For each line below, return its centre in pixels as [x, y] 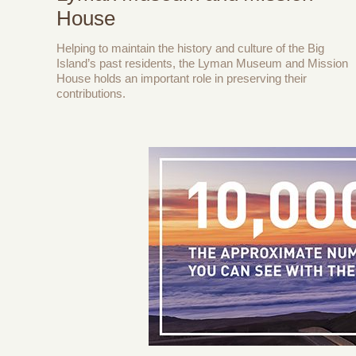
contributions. [91, 94]
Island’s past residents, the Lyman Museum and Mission [202, 64]
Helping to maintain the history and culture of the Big [190, 48]
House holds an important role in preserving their [182, 79]
